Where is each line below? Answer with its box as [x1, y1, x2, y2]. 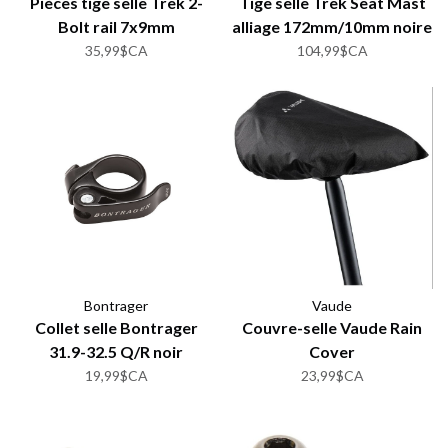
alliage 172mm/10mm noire [232, 17, 432, 36]
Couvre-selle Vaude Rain [242, 318, 422, 337]
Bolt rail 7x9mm [57, 17, 175, 36]
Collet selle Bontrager [34, 318, 198, 337]
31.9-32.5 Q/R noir [49, 342, 183, 361]
